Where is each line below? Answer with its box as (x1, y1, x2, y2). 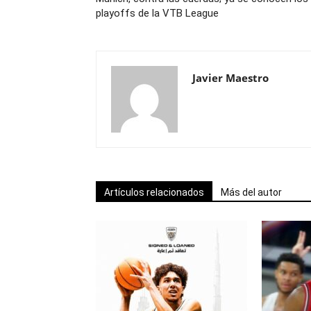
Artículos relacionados (104, 187, 204, 198)
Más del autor (221, 187, 282, 198)
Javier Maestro (192, 71, 269, 85)
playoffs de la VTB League (96, 7, 219, 19)
